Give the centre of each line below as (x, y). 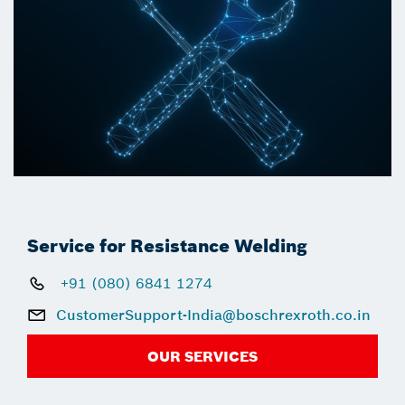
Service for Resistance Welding (167, 246)
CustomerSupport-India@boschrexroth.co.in (213, 315)
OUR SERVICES (202, 357)
